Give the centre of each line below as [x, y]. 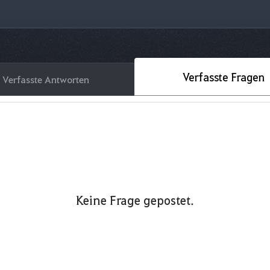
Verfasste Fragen [224, 77]
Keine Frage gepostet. [135, 200]
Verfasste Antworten [46, 79]
